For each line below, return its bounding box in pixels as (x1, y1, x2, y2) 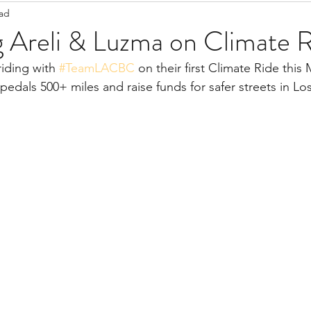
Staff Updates (22, 7, 96, 23)
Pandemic (124, 7, 178, 23)
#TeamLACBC (59, 60, 135, 76)
